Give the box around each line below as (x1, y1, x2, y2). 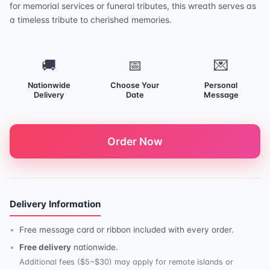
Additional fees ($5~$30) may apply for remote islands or (19, 257, 233, 266)
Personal (204, 81, 238, 90)
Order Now (107, 135, 163, 148)
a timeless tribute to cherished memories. (10, 14, 172, 25)
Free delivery (19, 242, 71, 252)
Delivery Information (10, 198, 101, 210)
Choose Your (110, 81, 160, 90)
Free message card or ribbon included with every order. (19, 225, 234, 234)
